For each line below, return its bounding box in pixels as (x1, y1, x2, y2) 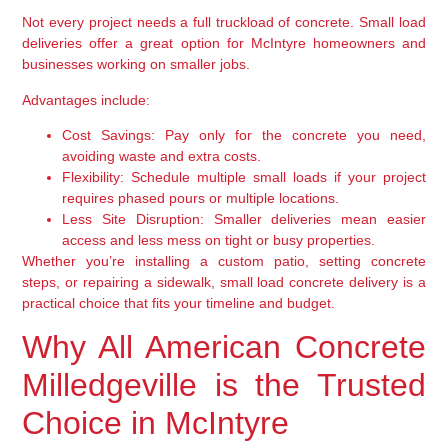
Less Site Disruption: (62, 211, 204, 228)
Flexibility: (62, 169, 125, 186)
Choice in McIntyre (22, 405, 290, 442)
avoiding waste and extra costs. (62, 148, 262, 165)
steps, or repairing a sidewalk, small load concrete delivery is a (22, 274, 426, 291)
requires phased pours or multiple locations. (62, 190, 340, 207)
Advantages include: (22, 91, 151, 108)
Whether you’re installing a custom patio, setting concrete (22, 253, 426, 270)
